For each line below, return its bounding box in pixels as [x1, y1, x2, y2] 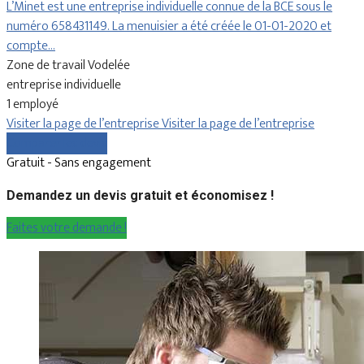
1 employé [6, 93, 58, 115]
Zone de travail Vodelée [6, 54, 130, 76]
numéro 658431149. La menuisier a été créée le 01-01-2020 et [6, 15, 331, 37]
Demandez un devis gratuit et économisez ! [6, 187, 274, 203]
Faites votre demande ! [6, 216, 127, 239]
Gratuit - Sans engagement [6, 151, 151, 174]
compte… [6, 34, 55, 57]
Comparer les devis [6, 132, 107, 154]
